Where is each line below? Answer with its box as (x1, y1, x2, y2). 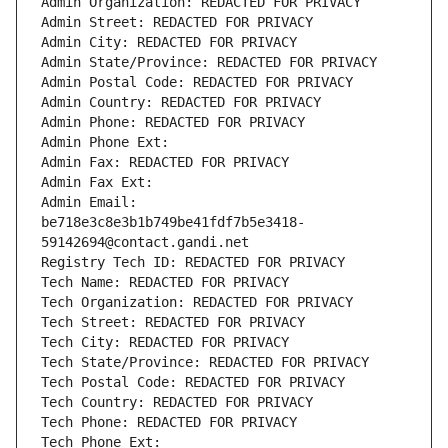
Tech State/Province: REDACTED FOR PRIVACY (41, 354, 369, 371)
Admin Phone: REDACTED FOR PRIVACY (41, 114, 305, 131)
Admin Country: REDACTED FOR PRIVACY (41, 94, 321, 111)
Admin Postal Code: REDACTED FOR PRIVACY (41, 74, 353, 91)
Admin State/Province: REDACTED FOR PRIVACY (41, 54, 377, 71)
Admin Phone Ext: (41, 134, 169, 151)
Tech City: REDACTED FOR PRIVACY (41, 334, 289, 351)
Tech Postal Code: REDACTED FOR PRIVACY (41, 374, 345, 391)
